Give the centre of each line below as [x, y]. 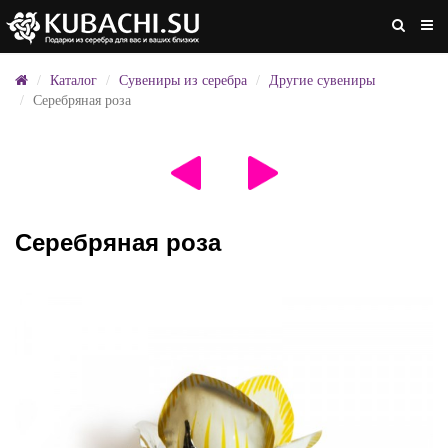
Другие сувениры [322, 80]
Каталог [73, 80]
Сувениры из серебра [183, 80]
